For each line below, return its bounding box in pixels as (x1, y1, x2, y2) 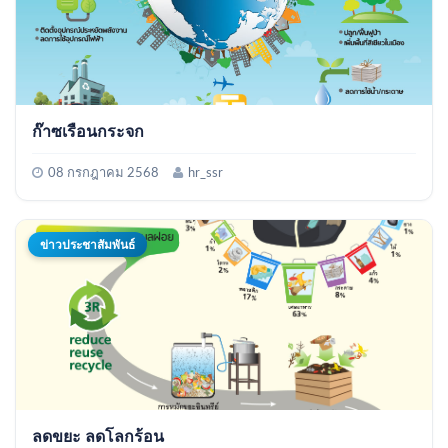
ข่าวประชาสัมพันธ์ (40, 234, 135, 253)
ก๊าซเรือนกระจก (32, 118, 144, 142)
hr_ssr (188, 166, 223, 180)
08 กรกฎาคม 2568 (48, 166, 159, 180)
